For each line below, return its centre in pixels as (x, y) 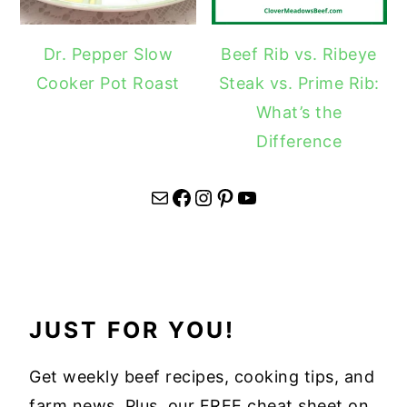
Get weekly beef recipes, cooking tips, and (202, 377)
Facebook (177, 196)
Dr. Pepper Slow (108, 55)
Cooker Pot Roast (108, 84)
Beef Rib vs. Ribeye (299, 55)
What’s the (299, 113)
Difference (299, 142)
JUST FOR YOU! (133, 330)
